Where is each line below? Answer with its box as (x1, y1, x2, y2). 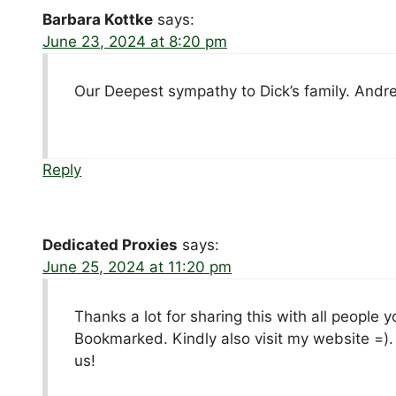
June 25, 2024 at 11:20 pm (42, 257, 232, 276)
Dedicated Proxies (42, 235, 179, 254)
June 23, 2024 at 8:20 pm (42, 32, 228, 50)
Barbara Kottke (42, 10, 154, 28)
